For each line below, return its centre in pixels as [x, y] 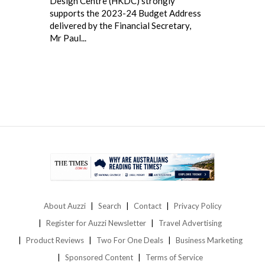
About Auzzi [64, 206]
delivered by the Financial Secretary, [120, 26]
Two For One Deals [130, 240]
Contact [147, 206]
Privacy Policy [198, 206]
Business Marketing [209, 240]
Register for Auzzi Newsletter [96, 223]
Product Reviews [55, 240]
